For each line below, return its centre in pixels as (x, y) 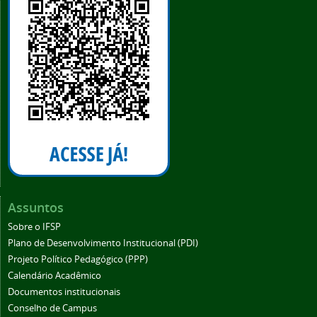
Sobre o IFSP (34, 226)
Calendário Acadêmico (54, 275)
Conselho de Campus (52, 308)
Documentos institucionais (64, 292)
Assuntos (36, 207)
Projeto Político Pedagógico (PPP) (78, 259)
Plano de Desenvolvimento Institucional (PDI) (103, 243)
